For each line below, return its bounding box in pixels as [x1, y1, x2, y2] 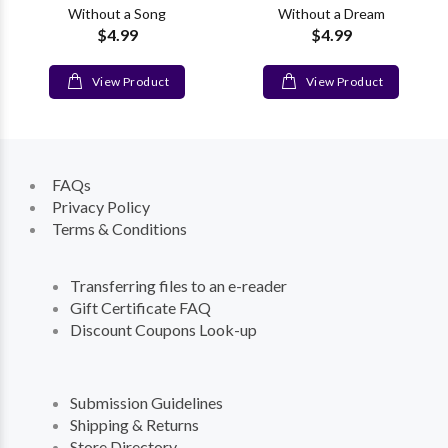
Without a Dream [277, 5, 385, 22]
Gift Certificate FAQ [70, 298, 211, 317]
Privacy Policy [52, 197, 150, 216]
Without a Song [68, 5, 166, 22]
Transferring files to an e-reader [70, 276, 287, 295]
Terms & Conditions [52, 219, 187, 238]
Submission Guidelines [70, 393, 223, 412]
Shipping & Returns [70, 415, 199, 434]
